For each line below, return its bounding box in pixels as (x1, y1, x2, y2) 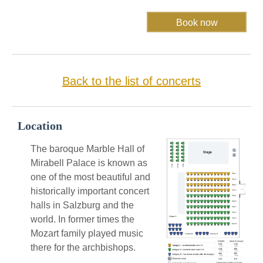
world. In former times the (31, 214, 134, 225)
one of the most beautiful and (31, 172, 150, 183)
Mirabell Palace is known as (31, 158, 147, 168)
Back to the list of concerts (62, 75, 201, 88)
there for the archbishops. (31, 242, 136, 253)
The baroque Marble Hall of (31, 144, 144, 154)
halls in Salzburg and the (31, 200, 134, 211)
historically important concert (31, 186, 149, 197)
